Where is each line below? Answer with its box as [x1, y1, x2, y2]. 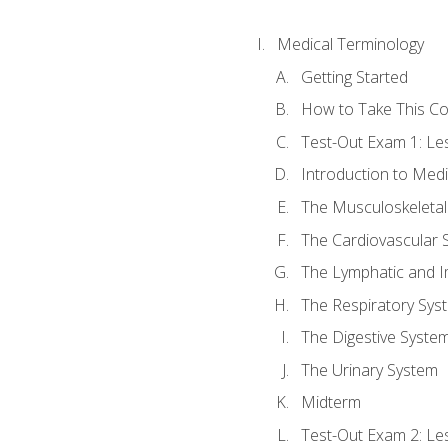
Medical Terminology [276, 33, 424, 56]
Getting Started [300, 65, 408, 88]
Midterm [300, 391, 361, 414]
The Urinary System [300, 358, 438, 381]
